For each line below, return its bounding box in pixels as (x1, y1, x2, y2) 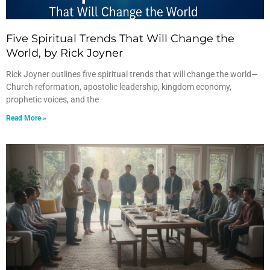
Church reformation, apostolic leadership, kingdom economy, (6, 82, 231, 92)
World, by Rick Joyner (6, 46, 123, 60)
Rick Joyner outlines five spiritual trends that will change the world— (6, 69, 258, 79)
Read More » (6, 114, 46, 122)
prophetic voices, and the (6, 95, 99, 104)
